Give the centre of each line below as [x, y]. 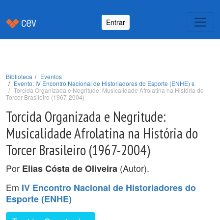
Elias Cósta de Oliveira [70, 168]
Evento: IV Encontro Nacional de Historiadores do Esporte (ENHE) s [104, 83]
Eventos [51, 76]
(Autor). [133, 168]
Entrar [116, 22]
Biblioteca [19, 76]
